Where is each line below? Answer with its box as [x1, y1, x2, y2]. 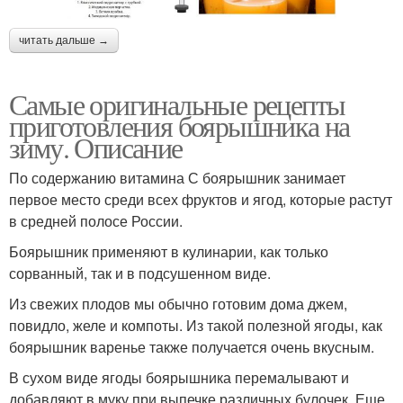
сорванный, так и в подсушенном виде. [9, 263, 271, 284]
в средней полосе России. [9, 210, 183, 232]
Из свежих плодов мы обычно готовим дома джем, [9, 293, 347, 315]
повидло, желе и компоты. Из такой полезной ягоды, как [9, 315, 382, 336]
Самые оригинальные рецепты [9, 85, 345, 124]
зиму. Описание [9, 128, 183, 167]
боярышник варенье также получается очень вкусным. [9, 336, 374, 358]
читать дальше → [19, 34, 109, 48]
